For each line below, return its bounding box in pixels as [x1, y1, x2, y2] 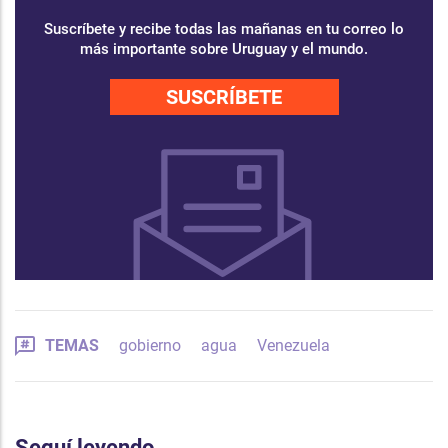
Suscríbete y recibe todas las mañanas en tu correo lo [44, 20, 404, 38]
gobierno [119, 335, 181, 355]
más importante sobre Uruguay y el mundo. [80, 40, 368, 58]
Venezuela [257, 335, 330, 355]
